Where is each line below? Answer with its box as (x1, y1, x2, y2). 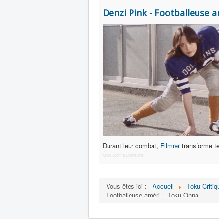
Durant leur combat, (103, 141, 160, 150)
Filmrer (160, 141, 180, 150)
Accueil (153, 181, 174, 191)
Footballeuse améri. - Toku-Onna (106, 190, 198, 199)
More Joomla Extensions (103, 153, 144, 158)
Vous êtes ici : (106, 181, 151, 191)
